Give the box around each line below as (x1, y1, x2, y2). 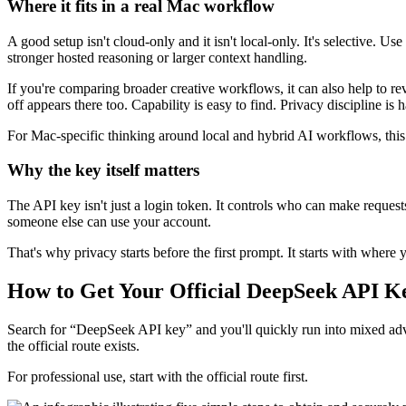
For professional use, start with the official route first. (7, 368, 308, 384)
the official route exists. (7, 337, 140, 353)
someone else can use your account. (7, 214, 211, 229)
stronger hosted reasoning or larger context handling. (7, 49, 307, 65)
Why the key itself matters (7, 160, 199, 180)
